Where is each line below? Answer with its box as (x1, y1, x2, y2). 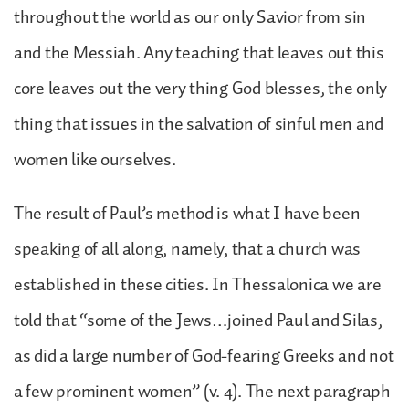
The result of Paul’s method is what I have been (14, 198, 361, 228)
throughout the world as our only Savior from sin (14, 2, 367, 32)
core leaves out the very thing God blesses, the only (14, 73, 387, 103)
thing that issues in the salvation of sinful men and (14, 109, 383, 139)
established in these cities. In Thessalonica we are (14, 269, 382, 299)
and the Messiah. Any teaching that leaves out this (14, 37, 384, 68)
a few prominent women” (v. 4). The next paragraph (14, 376, 391, 406)
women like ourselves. (14, 144, 180, 174)
